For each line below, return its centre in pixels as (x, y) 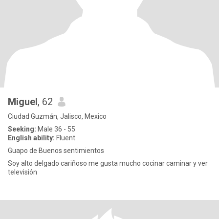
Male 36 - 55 (56, 129)
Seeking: (22, 129)
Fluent (65, 138)
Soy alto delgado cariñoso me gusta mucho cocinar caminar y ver (108, 163)
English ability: (31, 138)
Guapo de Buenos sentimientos (56, 151)
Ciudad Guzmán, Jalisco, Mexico (57, 116)
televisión (22, 172)
